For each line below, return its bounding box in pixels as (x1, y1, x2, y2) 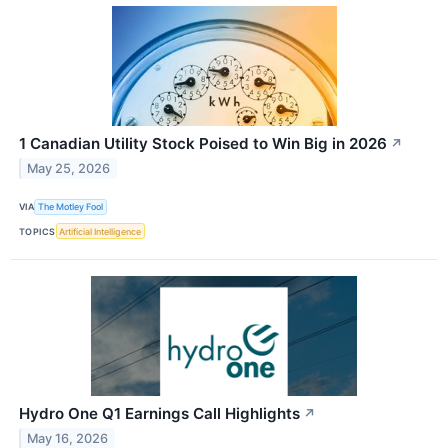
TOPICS (19, 225, 56, 237)
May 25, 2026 (27, 160, 111, 176)
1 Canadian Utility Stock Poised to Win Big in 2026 (19, 133, 387, 153)
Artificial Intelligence (59, 225, 142, 237)
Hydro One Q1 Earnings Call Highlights (19, 404, 300, 424)
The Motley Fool (38, 201, 104, 213)
